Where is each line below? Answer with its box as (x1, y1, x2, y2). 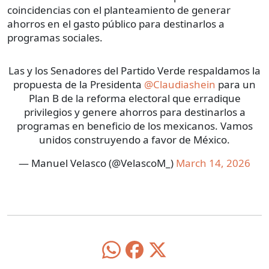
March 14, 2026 (176, 156, 250, 170)
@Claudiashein (144, 77, 216, 91)
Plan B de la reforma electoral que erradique (28, 91, 241, 105)
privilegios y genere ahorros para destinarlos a (23, 104, 246, 119)
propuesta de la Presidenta (13, 77, 144, 91)
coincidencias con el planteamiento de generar (7, 2, 231, 17)
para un (216, 77, 256, 91)
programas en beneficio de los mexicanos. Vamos (16, 118, 253, 133)
